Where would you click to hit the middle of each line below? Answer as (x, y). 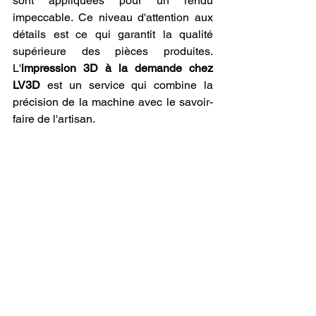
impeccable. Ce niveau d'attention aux (113, 17)
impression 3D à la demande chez (117, 68)
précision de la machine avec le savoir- (113, 102)
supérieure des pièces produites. (113, 51)
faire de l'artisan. (54, 119)
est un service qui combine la (127, 85)
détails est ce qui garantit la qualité (113, 34)
